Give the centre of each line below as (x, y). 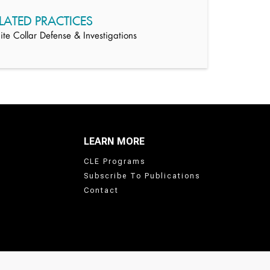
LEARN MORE (114, 141)
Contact (101, 190)
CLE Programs (115, 162)
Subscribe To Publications (142, 176)
